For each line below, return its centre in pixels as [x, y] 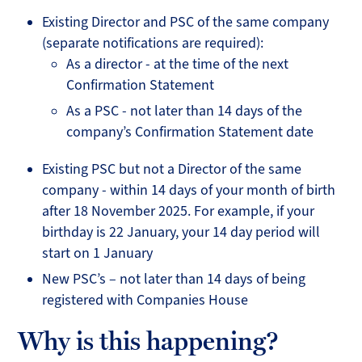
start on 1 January [98, 253]
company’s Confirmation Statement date [190, 132]
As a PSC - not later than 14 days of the [185, 111]
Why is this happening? [149, 341]
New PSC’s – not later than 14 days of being [174, 279]
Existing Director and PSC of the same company [186, 22]
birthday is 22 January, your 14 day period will [181, 232]
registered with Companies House [145, 300]
